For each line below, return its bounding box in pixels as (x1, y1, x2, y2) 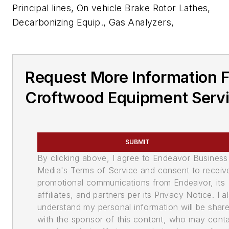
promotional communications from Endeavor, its (37, 177, 225, 188)
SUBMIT (125, 138, 150, 146)
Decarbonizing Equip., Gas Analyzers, (12, 17, 174, 28)
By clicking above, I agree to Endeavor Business (37, 153, 228, 163)
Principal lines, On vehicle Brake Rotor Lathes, (12, 3, 211, 13)
